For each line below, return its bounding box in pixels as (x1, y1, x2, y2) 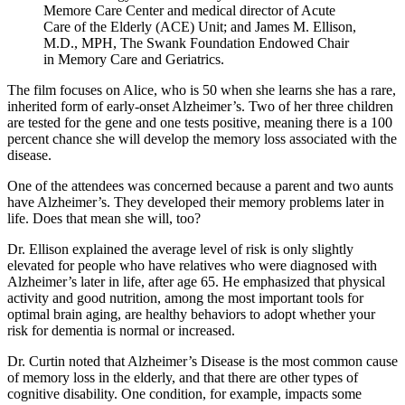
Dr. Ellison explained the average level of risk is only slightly (7, 241, 353, 258)
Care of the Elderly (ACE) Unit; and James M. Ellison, (43, 19, 356, 35)
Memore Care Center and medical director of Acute (43, 3, 335, 19)
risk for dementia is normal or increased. (7, 323, 235, 339)
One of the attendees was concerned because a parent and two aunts (7, 178, 393, 194)
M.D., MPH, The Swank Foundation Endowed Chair (43, 35, 349, 52)
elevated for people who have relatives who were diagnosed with (7, 258, 377, 274)
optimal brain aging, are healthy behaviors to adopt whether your (7, 306, 375, 323)
